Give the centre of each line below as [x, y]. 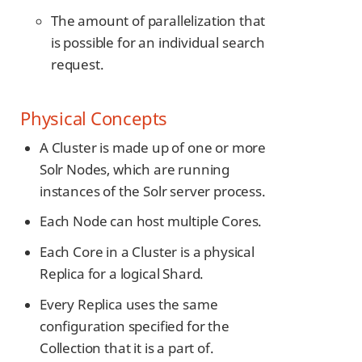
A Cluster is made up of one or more [153, 147]
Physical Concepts [94, 118]
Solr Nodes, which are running [135, 169]
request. [78, 64]
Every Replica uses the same [129, 304]
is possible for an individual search [158, 42]
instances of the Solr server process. [153, 191]
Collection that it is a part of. [127, 347]
